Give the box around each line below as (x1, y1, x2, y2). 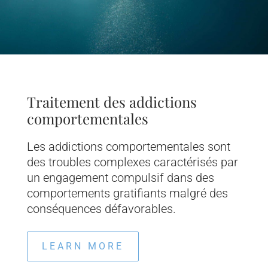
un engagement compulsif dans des (26, 170, 214, 185)
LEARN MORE (41, 240, 124, 252)
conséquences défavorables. (26, 201, 176, 216)
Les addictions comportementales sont (26, 139, 230, 154)
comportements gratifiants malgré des (26, 185, 228, 200)
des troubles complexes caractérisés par (26, 154, 238, 169)
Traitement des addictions (26, 92, 197, 111)
